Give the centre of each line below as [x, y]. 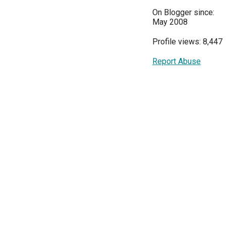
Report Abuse [177, 62]
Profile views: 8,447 [187, 42]
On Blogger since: [183, 13]
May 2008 [170, 22]
